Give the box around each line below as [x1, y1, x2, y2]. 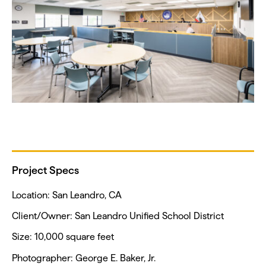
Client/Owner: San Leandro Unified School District [12, 211, 224, 221]
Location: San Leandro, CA [12, 189, 122, 200]
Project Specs [12, 164, 79, 176]
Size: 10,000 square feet [12, 232, 114, 242]
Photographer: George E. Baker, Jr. [12, 252, 156, 263]
